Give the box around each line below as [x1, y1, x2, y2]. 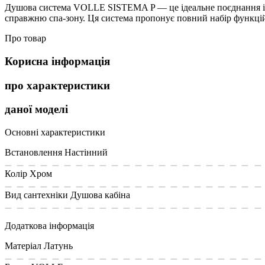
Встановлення [5, 147, 62, 157]
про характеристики [5, 79, 110, 92]
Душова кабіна [70, 189, 130, 200]
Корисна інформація [5, 54, 110, 67]
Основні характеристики [5, 127, 105, 137]
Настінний [64, 147, 108, 157]
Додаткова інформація [5, 220, 94, 231]
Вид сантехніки [5, 189, 68, 200]
